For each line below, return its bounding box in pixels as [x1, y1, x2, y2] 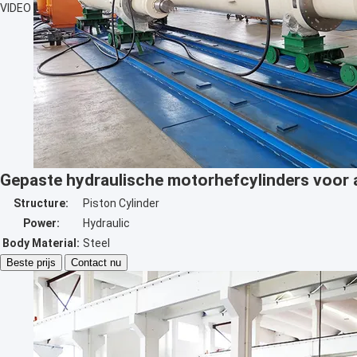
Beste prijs [6, 257, 56, 269]
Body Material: [2, 237, 80, 249]
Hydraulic [83, 217, 130, 229]
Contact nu [71, 257, 121, 269]
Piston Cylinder [83, 197, 159, 210]
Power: [22, 217, 60, 229]
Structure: [14, 197, 69, 210]
